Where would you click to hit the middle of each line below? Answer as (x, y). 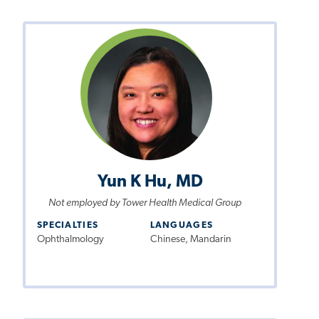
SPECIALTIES (68, 226)
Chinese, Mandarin (190, 240)
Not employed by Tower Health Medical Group (145, 204)
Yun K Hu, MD (150, 183)
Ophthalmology (70, 240)
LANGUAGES (182, 226)
